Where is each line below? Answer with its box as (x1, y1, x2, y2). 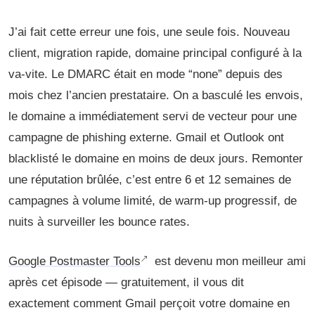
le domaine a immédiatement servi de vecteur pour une (8, 110, 297, 123)
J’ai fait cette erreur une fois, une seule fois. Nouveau (8, 25, 290, 39)
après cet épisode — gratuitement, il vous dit (8, 276, 244, 289)
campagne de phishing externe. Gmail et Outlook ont (8, 131, 284, 144)
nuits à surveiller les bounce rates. (8, 215, 190, 229)
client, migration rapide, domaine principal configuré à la (8, 46, 302, 60)
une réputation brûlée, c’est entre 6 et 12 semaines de (8, 173, 291, 186)
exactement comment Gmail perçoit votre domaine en (8, 297, 290, 310)
